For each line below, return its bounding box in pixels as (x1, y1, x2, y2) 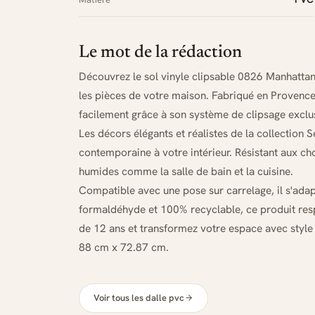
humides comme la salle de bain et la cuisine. (79, 163, 293, 179)
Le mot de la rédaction (79, 44, 242, 62)
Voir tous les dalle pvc (94, 291, 184, 304)
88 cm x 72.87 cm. (79, 239, 169, 255)
